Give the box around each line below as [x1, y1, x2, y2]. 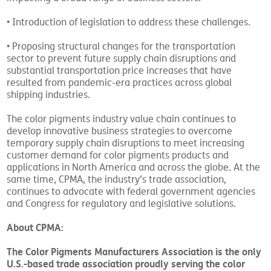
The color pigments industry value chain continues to [7, 113, 237, 126]
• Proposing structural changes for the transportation [7, 41, 236, 53]
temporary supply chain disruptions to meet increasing [7, 137, 245, 150]
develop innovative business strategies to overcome [7, 125, 233, 138]
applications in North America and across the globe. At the [7, 162, 261, 174]
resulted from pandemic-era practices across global [7, 77, 232, 90]
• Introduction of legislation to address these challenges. [7, 16, 251, 29]
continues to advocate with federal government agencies [7, 186, 256, 198]
